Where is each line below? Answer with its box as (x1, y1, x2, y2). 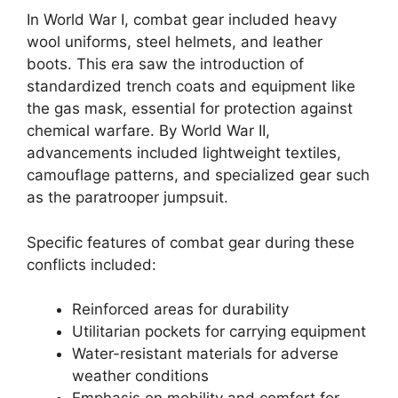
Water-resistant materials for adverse (72, 345, 338, 362)
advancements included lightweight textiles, (27, 144, 341, 162)
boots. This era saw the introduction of (27, 55, 304, 73)
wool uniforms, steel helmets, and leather (27, 33, 322, 51)
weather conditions (72, 367, 209, 385)
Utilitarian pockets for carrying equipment (72, 322, 366, 340)
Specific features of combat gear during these (27, 233, 354, 251)
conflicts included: (27, 255, 156, 274)
